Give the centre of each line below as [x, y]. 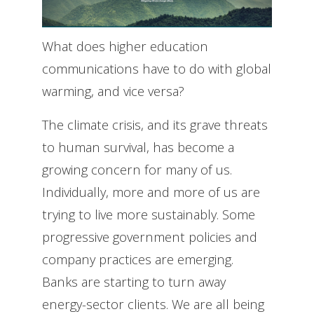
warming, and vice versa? [113, 90]
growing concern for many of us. [137, 169]
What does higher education [125, 46]
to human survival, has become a [138, 146]
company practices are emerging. [138, 259]
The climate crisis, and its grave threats [155, 124]
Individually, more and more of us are [151, 191]
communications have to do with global [157, 68]
